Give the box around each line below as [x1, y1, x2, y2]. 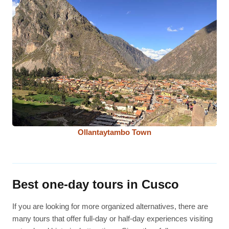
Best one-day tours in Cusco [12, 177, 179, 192]
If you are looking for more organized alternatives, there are [12, 202, 209, 211]
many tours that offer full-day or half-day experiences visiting [12, 214, 213, 223]
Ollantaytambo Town [78, 127, 151, 136]
